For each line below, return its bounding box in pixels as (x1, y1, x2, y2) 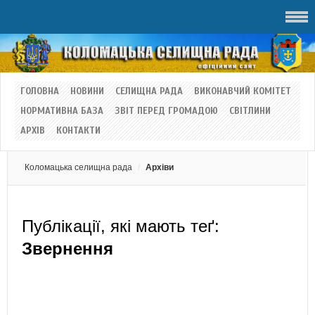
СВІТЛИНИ (229, 105, 271, 117)
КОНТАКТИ (56, 124, 101, 136)
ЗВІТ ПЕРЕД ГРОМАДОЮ (115, 105, 218, 117)
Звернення (22, 238, 113, 258)
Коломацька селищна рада (25, 162, 132, 172)
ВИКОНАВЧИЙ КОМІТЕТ (194, 85, 291, 97)
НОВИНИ (70, 85, 104, 97)
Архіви (146, 162, 174, 172)
